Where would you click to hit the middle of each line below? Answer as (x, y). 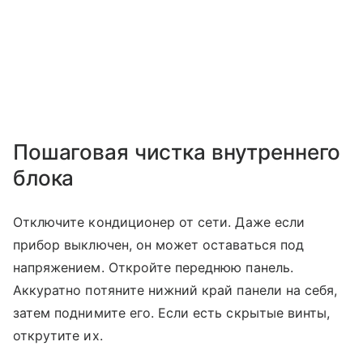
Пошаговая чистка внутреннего (177, 152)
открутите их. (58, 336)
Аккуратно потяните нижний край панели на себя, (175, 290)
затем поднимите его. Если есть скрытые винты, (172, 313)
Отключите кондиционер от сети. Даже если (159, 222)
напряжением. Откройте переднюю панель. (153, 268)
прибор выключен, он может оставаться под (158, 245)
